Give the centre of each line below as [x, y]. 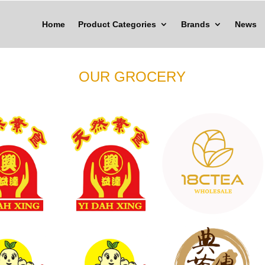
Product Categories [117, 24]
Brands [195, 24]
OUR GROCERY [132, 76]
